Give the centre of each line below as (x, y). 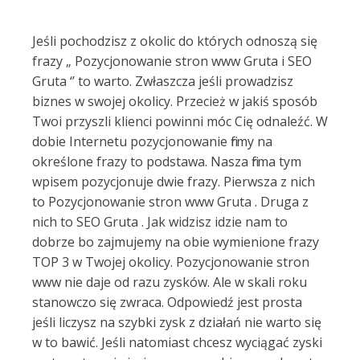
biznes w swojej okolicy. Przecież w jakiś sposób (175, 101)
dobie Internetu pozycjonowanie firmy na (152, 141)
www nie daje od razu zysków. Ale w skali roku (170, 282)
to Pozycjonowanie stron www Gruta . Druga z (170, 202)
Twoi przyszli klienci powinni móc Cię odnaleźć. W (180, 121)
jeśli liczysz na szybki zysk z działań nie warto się (177, 322)
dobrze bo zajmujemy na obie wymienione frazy (176, 242)
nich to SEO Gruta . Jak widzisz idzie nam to (160, 222)
